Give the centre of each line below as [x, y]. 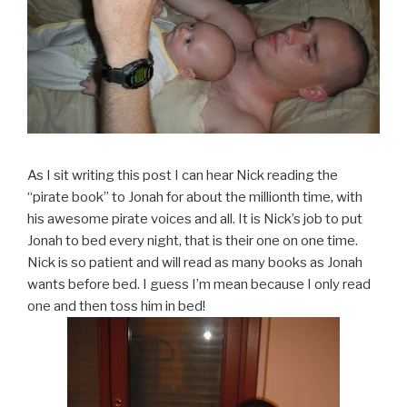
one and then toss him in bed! [116, 306]
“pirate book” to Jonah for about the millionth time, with [195, 197]
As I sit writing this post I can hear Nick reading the [183, 175]
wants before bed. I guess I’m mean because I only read [199, 284]
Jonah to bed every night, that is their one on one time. [193, 240]
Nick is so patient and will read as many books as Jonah [195, 262]
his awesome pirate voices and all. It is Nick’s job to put [195, 218]
